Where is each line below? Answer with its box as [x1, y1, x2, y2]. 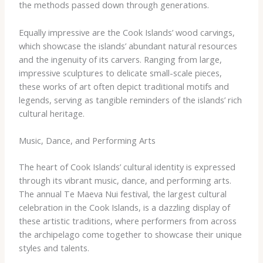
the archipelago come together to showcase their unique [18, 228, 242, 240]
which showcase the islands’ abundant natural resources [18, 39, 237, 52]
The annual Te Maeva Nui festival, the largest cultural [18, 187, 227, 200]
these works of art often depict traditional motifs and [18, 80, 229, 92]
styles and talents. [18, 241, 89, 254]
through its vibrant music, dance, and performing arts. [18, 174, 231, 186]
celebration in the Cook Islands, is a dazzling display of [18, 201, 230, 213]
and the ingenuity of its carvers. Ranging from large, [18, 53, 222, 65]
